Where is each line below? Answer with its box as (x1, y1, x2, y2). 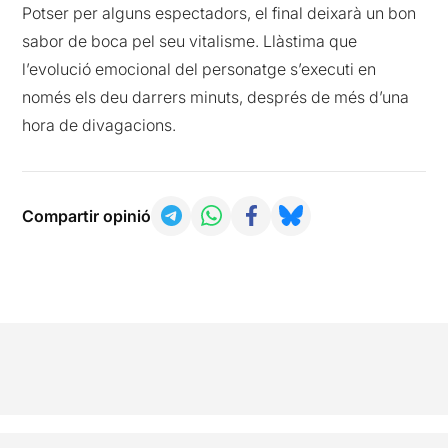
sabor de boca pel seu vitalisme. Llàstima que (22, 30, 358, 51)
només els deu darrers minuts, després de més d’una (22, 86, 410, 107)
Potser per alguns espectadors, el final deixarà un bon (22, 2, 417, 23)
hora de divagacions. (22, 114, 177, 135)
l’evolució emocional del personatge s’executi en (22, 58, 377, 79)
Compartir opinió (22, 205, 152, 226)
